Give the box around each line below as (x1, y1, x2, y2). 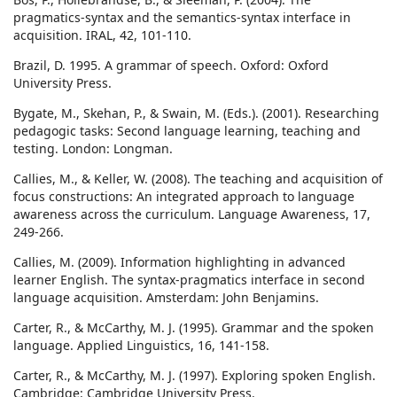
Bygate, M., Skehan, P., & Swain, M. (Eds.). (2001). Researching (13, 105, 379, 122)
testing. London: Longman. (13, 140, 173, 158)
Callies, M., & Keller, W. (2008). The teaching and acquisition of (13, 170, 383, 188)
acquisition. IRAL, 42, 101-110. (13, 27, 191, 44)
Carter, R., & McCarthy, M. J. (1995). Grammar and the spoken (13, 319, 374, 337)
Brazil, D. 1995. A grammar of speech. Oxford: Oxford (13, 57, 329, 74)
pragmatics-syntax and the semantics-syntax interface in (13, 9, 351, 27)
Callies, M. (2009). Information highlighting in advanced (13, 253, 346, 271)
